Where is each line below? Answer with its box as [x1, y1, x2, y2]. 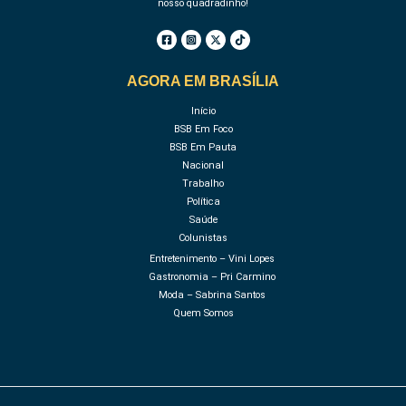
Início [190, 105, 216, 118]
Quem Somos [172, 307, 234, 320]
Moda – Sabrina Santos [159, 289, 266, 302]
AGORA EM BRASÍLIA [127, 72, 279, 89]
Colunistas [179, 232, 227, 245]
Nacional [182, 159, 224, 172]
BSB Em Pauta [169, 141, 237, 154]
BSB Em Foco [173, 123, 233, 136]
